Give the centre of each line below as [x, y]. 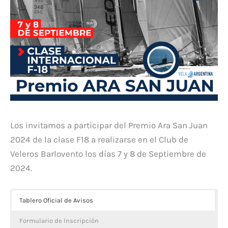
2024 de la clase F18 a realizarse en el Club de [99, 140]
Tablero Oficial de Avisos [56, 201]
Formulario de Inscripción [59, 221]
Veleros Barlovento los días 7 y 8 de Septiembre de [108, 154]
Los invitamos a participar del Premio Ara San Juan [109, 125]
